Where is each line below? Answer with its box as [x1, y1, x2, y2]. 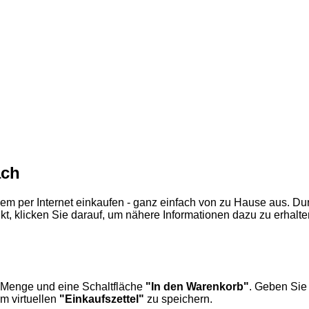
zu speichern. [144, 292, 212, 305]
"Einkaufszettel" [59, 292, 144, 305]
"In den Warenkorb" [146, 280, 249, 292]
